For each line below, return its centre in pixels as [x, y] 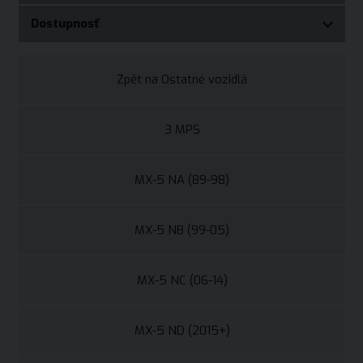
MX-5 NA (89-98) [182, 179]
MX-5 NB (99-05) [182, 230]
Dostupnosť [65, 23]
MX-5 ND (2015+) [182, 330]
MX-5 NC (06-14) [182, 280]
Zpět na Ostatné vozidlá [182, 79]
